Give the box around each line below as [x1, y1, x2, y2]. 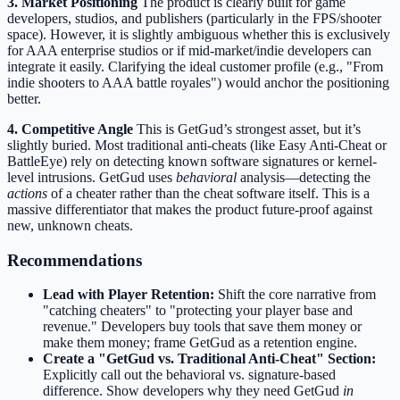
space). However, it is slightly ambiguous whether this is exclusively [7, 26, 390, 42]
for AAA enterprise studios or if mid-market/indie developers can [7, 42, 371, 58]
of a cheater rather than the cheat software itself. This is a [47, 185, 370, 201]
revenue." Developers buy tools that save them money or [43, 319, 362, 335]
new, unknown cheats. [7, 217, 133, 233]
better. [7, 90, 41, 106]
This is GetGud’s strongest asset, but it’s [133, 121, 361, 137]
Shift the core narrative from [214, 287, 376, 303]
